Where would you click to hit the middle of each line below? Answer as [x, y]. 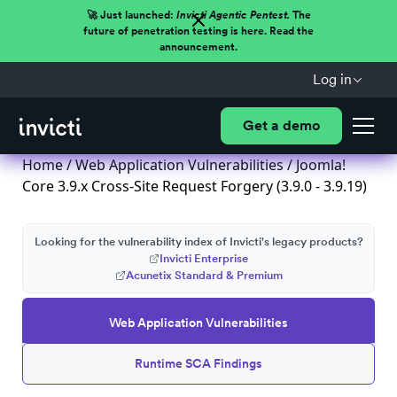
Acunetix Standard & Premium [204, 275]
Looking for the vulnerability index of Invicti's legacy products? [198, 241]
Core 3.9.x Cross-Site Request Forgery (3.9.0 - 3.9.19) [195, 186]
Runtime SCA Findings [198, 363]
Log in [332, 79]
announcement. [198, 47]
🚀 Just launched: [131, 15]
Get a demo [281, 125]
